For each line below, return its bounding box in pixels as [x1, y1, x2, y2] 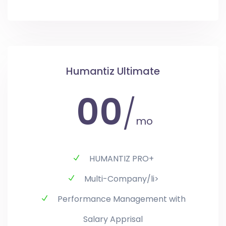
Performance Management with [58, 193, 186, 205]
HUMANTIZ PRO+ [89, 153, 154, 165]
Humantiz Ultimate [66, 64, 160, 79]
